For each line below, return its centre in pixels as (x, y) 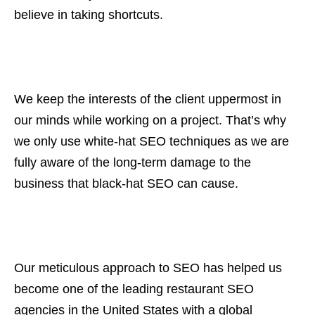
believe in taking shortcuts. (89, 15)
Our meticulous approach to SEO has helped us (148, 268)
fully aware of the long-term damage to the (133, 163)
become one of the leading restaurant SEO (134, 289)
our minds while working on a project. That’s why (150, 121)
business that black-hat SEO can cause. (126, 184)
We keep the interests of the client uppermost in (148, 99)
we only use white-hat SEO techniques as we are (152, 142)
